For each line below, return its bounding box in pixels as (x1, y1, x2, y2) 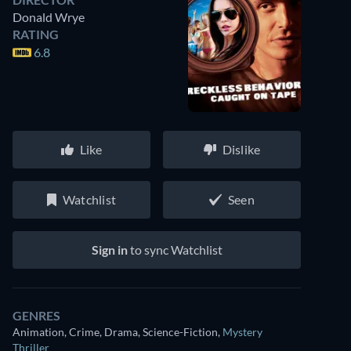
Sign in (91, 242, 128, 257)
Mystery (223, 325, 262, 338)
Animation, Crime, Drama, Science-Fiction (13, 325, 218, 338)
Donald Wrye (13, 9, 85, 24)
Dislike (222, 142, 261, 157)
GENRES (13, 308, 60, 323)
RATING (13, 27, 59, 42)
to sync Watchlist (127, 242, 223, 257)
